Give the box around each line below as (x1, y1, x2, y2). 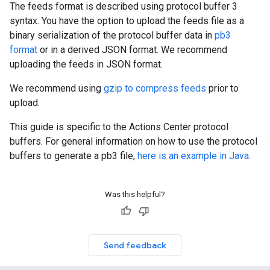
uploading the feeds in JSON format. (10, 58, 163, 70)
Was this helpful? (105, 190, 165, 199)
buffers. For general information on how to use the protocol (10, 136, 257, 147)
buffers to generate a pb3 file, (10, 150, 137, 162)
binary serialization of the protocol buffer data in (10, 30, 215, 41)
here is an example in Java (137, 150, 249, 162)
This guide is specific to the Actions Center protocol (10, 121, 228, 133)
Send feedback (104, 240, 166, 251)
